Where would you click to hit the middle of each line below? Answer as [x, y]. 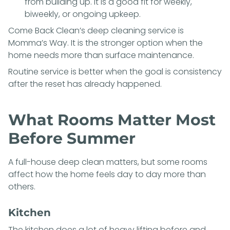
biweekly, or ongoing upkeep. [83, 14]
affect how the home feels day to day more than [107, 174]
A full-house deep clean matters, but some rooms [108, 162]
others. [22, 186]
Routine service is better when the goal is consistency [115, 71]
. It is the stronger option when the [135, 43]
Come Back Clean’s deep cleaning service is [96, 30]
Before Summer [72, 138]
